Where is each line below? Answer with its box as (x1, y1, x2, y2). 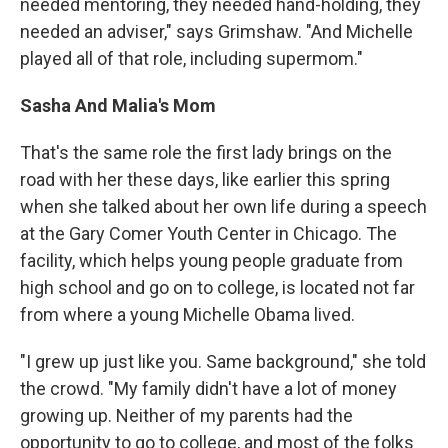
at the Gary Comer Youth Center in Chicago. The (20, 223, 397, 245)
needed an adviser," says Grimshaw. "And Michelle (20, 21, 413, 43)
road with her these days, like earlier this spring (20, 169, 390, 191)
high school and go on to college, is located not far (20, 277, 415, 299)
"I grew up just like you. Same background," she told (20, 351, 426, 373)
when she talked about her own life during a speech (20, 196, 427, 218)
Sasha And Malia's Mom (20, 95, 216, 117)
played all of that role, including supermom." (20, 48, 363, 70)
